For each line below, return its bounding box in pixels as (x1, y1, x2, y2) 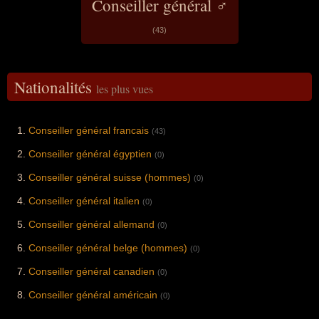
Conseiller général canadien (28, 265, 155, 277)
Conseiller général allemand (28, 218, 155, 230)
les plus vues (96, 80, 153, 96)
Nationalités (14, 75, 96, 98)
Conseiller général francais (28, 124, 149, 136)
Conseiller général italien (28, 194, 140, 206)
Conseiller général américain (28, 288, 157, 300)
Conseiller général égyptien (28, 147, 152, 159)
